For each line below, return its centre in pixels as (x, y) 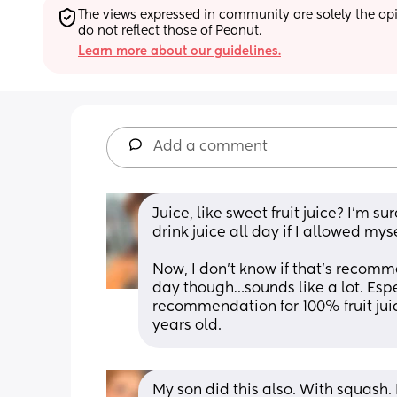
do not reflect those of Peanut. (170, 31)
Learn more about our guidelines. (179, 51)
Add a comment (210, 147)
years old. (187, 326)
